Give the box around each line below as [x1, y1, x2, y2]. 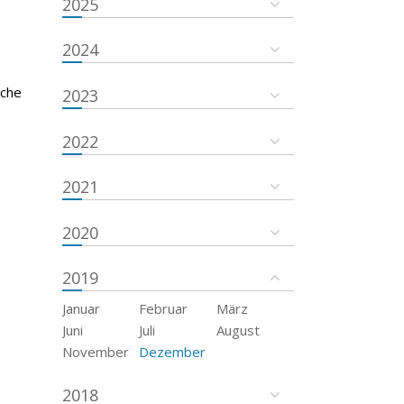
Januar [61, 299, 100, 318]
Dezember [139, 343, 207, 362]
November [61, 343, 129, 362]
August [216, 321, 261, 340]
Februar [139, 299, 188, 318]
